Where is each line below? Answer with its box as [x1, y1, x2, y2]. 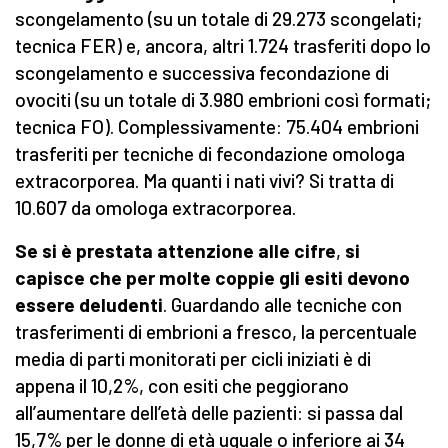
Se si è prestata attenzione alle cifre [15, 239, 336, 263]
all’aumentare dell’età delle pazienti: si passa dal [15, 401, 403, 425]
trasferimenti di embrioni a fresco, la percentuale [15, 320, 417, 344]
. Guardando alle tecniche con [163, 293, 402, 317]
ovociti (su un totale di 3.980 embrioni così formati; [15, 88, 431, 112]
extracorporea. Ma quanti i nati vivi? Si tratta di [15, 169, 394, 193]
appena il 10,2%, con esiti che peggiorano [15, 374, 349, 398]
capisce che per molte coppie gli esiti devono [15, 266, 410, 290]
